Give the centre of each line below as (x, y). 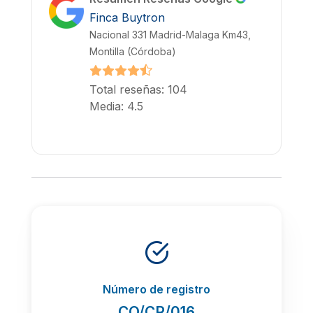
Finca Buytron (127, 17)
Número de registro (156, 289)
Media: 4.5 (116, 107)
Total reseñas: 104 (138, 90)
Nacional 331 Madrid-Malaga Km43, (170, 34)
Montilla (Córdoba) (133, 51)
